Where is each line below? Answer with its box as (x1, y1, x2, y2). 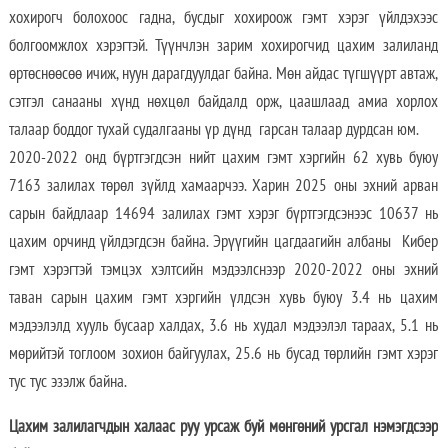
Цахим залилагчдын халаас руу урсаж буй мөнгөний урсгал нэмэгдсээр (8, 415, 438, 438)
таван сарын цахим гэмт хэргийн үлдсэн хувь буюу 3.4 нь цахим (8, 286, 438, 309)
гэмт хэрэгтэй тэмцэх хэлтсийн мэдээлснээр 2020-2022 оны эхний (8, 258, 438, 281)
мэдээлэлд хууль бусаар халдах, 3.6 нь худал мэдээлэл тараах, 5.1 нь (8, 314, 438, 337)
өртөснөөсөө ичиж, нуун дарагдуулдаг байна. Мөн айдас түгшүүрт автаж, (8, 62, 438, 85)
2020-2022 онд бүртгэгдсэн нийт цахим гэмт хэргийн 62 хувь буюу (8, 146, 438, 169)
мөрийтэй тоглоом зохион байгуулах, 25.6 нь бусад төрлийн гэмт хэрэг (8, 342, 438, 365)
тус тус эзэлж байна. (8, 370, 134, 393)
